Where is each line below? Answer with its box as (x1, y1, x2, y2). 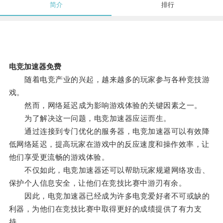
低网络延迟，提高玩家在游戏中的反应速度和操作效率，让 (8, 140, 210, 149)
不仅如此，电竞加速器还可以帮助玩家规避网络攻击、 (8, 166, 210, 175)
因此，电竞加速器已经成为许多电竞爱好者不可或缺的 (8, 192, 210, 201)
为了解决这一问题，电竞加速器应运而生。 (8, 114, 171, 123)
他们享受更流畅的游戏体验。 (8, 153, 110, 162)
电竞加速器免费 (8, 62, 61, 71)
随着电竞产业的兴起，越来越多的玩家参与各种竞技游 (8, 75, 210, 84)
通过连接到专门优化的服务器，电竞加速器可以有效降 (8, 127, 210, 136)
